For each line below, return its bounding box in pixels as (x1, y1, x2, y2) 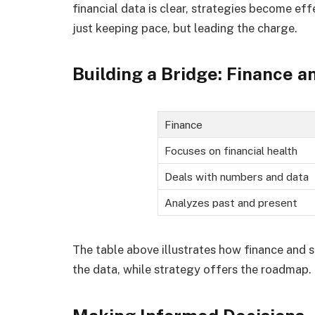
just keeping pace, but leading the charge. (72, 20, 297, 35)
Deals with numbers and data (164, 170, 309, 184)
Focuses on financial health (164, 144, 297, 157)
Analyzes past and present (164, 196, 297, 210)
